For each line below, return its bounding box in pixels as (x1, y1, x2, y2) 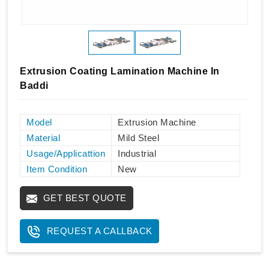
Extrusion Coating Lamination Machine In (20, 65, 220, 76)
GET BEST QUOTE (40, 192, 127, 203)
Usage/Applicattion (26, 148, 105, 159)
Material (26, 132, 60, 143)
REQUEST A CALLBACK (44, 225, 153, 236)
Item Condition (26, 163, 87, 174)
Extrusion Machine (118, 116, 196, 127)
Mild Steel (118, 132, 159, 143)
